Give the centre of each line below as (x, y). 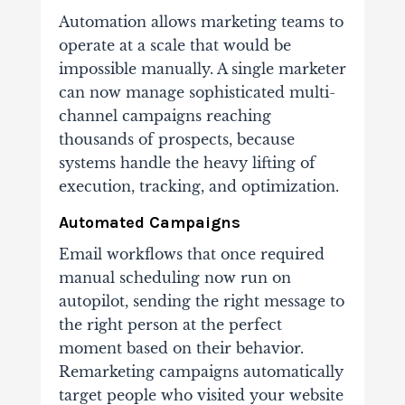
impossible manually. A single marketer (202, 69)
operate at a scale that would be (174, 46)
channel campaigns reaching (165, 116)
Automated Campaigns (149, 223)
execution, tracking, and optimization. (198, 187)
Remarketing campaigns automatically (201, 372)
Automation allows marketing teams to (201, 22)
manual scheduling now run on (174, 278)
